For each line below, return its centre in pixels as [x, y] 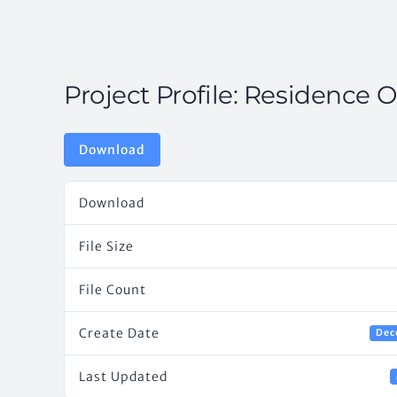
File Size [106, 246]
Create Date [119, 333]
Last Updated [123, 377]
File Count [113, 290]
